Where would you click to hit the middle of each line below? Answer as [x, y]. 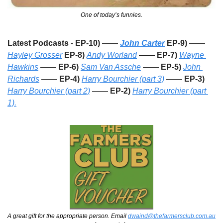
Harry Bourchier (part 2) [49, 91]
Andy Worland [112, 55]
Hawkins [23, 67]
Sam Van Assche [111, 67]
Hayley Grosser [35, 55]
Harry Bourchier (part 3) [123, 79]
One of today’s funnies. [111, 15]
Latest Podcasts [38, 43]
